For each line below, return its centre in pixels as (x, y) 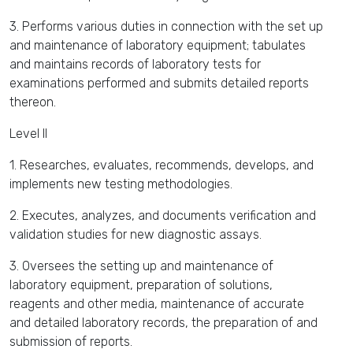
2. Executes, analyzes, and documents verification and (163, 216)
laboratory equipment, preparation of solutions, (141, 285)
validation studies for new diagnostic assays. (136, 234)
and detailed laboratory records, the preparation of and (163, 323)
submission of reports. (71, 342)
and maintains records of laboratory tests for (135, 64)
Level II (28, 134)
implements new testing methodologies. (121, 184)
